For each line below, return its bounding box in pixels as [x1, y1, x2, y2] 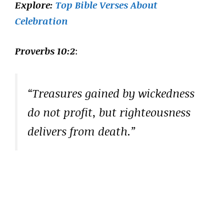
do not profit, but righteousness [27, 103, 190, 120]
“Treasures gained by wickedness [27, 84, 194, 101]
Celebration [15, 14, 68, 27]
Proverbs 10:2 [15, 44, 75, 57]
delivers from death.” [27, 122, 136, 139]
